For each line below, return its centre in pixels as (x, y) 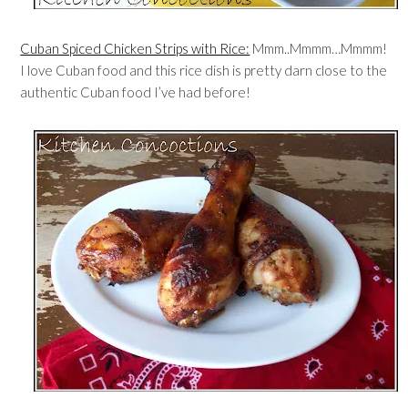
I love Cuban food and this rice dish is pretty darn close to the (204, 70)
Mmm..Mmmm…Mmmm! (319, 48)
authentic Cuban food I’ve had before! (136, 92)
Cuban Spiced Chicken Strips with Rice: (135, 48)
